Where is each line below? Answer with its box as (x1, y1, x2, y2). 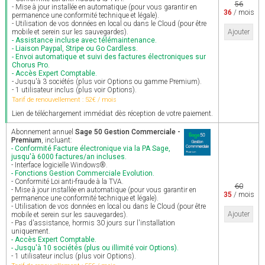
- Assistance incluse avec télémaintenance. (12, 36, 157, 44)
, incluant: (41, 136, 72, 144)
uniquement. (11, 227, 50, 235)
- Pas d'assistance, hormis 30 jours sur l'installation (11, 219, 175, 227)
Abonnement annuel (11, 128, 75, 136)
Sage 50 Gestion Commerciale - (75, 128, 180, 136)
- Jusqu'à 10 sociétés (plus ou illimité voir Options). (11, 244, 179, 252)
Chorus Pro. (12, 61, 50, 69)
